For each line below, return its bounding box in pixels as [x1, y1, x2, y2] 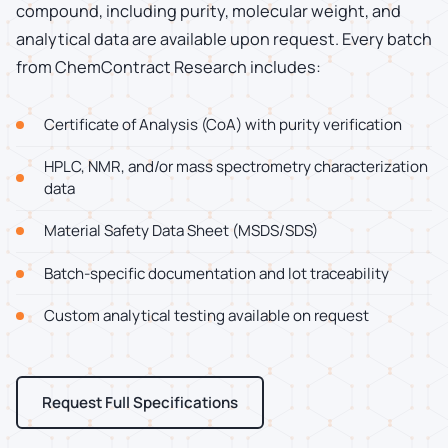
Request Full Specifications [42, 392, 238, 414]
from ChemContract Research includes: [16, 55, 321, 78]
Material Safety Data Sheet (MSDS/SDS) [44, 220, 318, 242]
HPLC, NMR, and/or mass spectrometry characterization [44, 156, 428, 178]
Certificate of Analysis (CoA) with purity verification [44, 114, 402, 136]
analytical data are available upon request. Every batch [16, 27, 432, 50]
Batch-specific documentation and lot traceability [44, 262, 389, 284]
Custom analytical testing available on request [44, 304, 369, 326]
